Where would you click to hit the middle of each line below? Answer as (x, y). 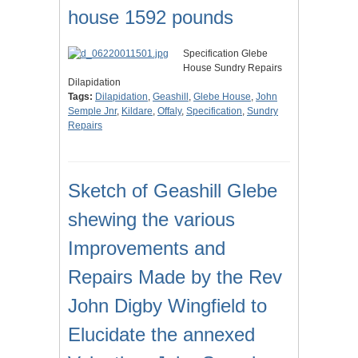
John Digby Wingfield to (167, 306)
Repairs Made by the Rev (175, 277)
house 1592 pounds (151, 18)
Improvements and (147, 249)
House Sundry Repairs (233, 68)
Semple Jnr (92, 111)
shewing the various (151, 220)
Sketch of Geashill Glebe (173, 191)
